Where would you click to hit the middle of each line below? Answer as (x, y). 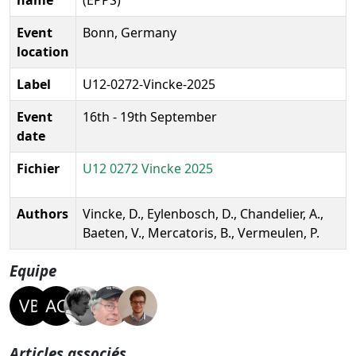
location (43, 51)
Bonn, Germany (130, 32)
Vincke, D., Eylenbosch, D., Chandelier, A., (203, 213)
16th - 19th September (150, 116)
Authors (43, 213)
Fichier (38, 168)
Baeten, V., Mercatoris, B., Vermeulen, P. (201, 232)
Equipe (33, 270)
